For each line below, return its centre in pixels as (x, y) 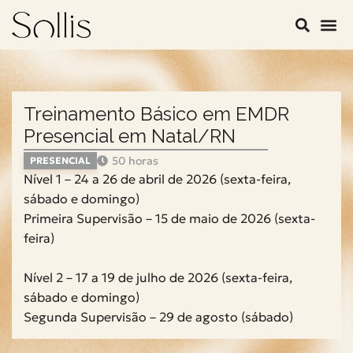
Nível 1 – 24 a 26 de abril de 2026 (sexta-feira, (157, 179)
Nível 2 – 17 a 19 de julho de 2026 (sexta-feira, (158, 277)
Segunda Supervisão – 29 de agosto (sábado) (158, 317)
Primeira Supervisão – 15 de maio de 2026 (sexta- (169, 218)
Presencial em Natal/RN (130, 136)
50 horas (135, 161)
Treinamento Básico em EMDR (156, 114)
